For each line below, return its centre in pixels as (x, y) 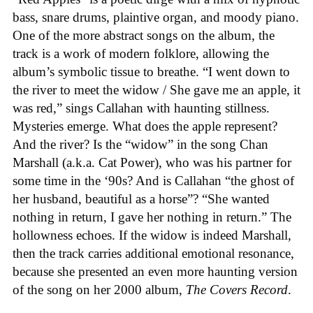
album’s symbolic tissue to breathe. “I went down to (151, 71)
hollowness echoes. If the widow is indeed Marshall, (152, 235)
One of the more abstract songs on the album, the (144, 35)
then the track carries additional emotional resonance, (153, 253)
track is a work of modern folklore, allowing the (141, 53)
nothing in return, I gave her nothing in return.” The (152, 217)
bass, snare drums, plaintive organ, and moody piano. (156, 17)
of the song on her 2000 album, (99, 289)
